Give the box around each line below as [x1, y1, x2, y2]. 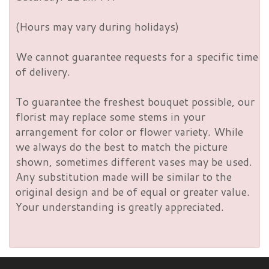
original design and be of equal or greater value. [16, 184, 250, 200]
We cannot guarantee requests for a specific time [16, 49, 258, 65]
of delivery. [16, 64, 70, 80]
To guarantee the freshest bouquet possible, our [16, 94, 255, 110]
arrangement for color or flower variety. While [16, 124, 243, 140]
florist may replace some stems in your [16, 109, 205, 125]
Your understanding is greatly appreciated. [16, 199, 224, 215]
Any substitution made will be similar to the [16, 169, 232, 185]
